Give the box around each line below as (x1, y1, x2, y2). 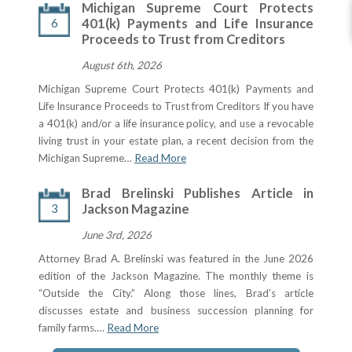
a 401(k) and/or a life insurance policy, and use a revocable (38, 117, 313, 130)
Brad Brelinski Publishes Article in (82, 185, 313, 201)
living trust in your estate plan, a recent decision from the (38, 134, 313, 147)
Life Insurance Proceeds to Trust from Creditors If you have (38, 100, 313, 112)
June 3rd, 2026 (82, 229, 152, 241)
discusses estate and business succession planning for (38, 304, 313, 317)
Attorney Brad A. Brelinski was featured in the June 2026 (38, 252, 313, 265)
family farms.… (38, 321, 107, 334)
